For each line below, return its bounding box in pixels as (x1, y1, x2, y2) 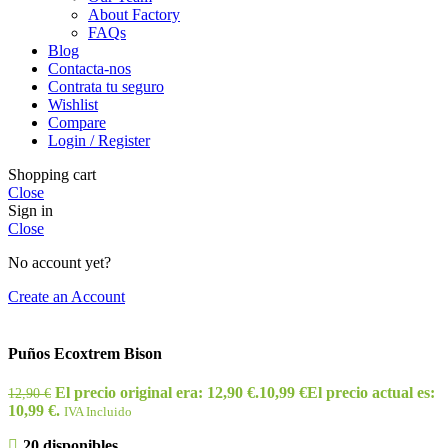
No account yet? (8, 253, 111, 271)
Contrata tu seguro (48, 77, 164, 95)
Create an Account (8, 287, 125, 305)
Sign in (8, 201, 53, 219)
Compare (48, 113, 106, 131)
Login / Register (48, 131, 150, 149)
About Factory (88, 5, 180, 23)
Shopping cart (8, 165, 96, 183)
